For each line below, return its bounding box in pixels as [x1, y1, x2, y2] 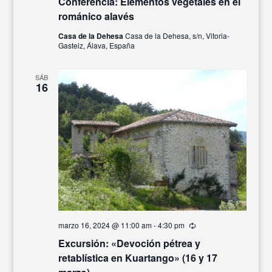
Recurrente [195, 220, 233, 231]
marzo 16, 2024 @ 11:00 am [58, 220, 152, 231]
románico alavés [58, 8, 134, 23]
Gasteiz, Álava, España [58, 39, 135, 50]
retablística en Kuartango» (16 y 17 [58, 251, 217, 265]
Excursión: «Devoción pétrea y [58, 236, 200, 251]
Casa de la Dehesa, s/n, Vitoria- [124, 30, 229, 41]
